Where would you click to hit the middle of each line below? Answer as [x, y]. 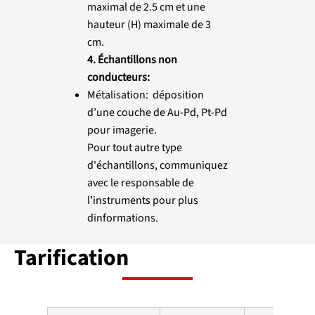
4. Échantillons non [132, 59]
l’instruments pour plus [142, 200]
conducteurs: [118, 77]
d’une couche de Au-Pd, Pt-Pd [157, 112]
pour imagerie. [122, 130]
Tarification [72, 258]
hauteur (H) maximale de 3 [149, 24]
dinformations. [122, 218]
